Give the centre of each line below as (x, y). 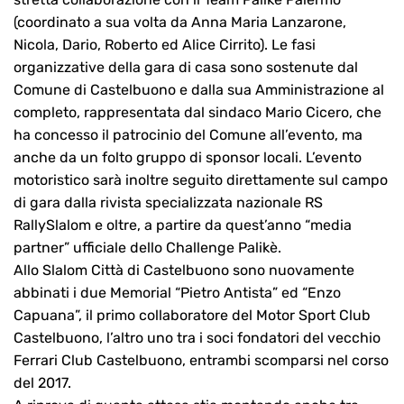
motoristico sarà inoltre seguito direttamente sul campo (201, 180)
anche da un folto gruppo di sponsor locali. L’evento (188, 158)
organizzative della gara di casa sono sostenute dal (186, 68)
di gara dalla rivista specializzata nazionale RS (168, 203)
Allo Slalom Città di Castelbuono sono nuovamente (184, 271)
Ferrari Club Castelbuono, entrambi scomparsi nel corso (201, 361)
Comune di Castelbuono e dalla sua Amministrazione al (199, 90)
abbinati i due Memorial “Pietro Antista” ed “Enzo (177, 293)
